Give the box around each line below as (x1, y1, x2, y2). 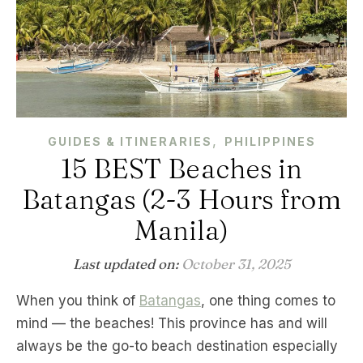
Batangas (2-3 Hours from (22, 182, 341, 216)
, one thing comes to (201, 292, 335, 309)
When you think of (30, 292, 139, 309)
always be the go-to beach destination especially (16, 337, 338, 354)
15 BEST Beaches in (60, 152, 303, 185)
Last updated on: (72, 254, 181, 272)
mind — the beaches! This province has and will (16, 314, 327, 331)
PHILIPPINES (224, 134, 316, 148)
